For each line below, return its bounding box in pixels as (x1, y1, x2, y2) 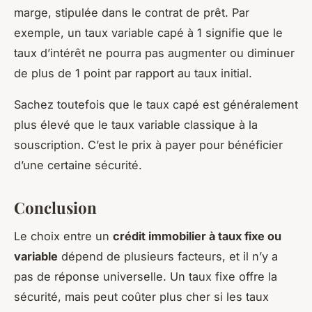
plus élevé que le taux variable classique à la (14, 118, 258, 132)
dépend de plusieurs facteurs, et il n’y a (58, 249, 278, 263)
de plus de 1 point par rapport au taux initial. (14, 66, 252, 81)
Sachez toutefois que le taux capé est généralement (14, 97, 298, 112)
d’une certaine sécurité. (14, 158, 142, 173)
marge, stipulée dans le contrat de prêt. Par (14, 6, 249, 20)
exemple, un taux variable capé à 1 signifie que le (14, 26, 283, 40)
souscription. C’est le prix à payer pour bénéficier (14, 138, 283, 153)
